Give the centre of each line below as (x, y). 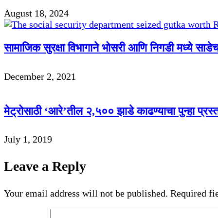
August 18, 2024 (36, 13)
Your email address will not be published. (86, 193)
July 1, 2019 (28, 139)
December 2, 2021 (40, 76)
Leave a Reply (45, 166)
